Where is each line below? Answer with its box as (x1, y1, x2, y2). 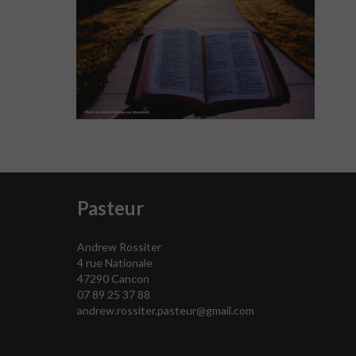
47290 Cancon (77, 271, 150, 285)
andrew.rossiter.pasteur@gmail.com (77, 303, 255, 317)
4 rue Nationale (77, 255, 153, 269)
